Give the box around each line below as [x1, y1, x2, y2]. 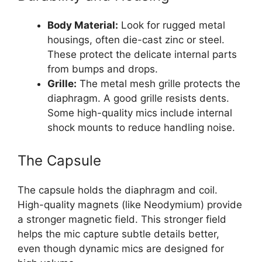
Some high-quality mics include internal [47, 107, 232, 119]
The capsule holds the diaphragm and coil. [18, 184, 218, 196]
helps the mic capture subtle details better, [18, 227, 219, 240]
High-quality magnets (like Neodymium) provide [18, 198, 242, 211]
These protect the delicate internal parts [47, 49, 237, 61]
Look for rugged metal [118, 19, 225, 32]
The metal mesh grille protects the [77, 78, 240, 90]
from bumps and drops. [47, 63, 158, 75]
